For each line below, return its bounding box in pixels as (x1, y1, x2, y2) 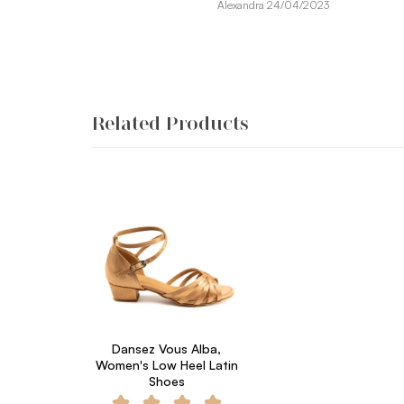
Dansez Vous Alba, (112, 341, 221, 356)
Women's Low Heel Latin (95, 357, 238, 372)
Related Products (92, 112, 249, 134)
